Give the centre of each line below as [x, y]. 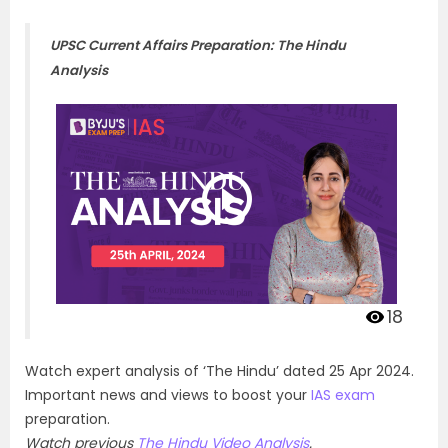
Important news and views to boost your [168, 394]
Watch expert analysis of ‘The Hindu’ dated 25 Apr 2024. [219, 370]
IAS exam [343, 394]
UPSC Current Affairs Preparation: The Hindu [198, 45]
